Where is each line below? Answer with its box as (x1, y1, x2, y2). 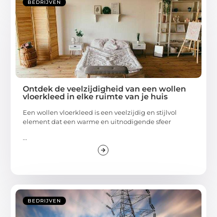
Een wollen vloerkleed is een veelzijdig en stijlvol (23, 108, 177, 116)
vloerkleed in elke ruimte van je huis (23, 92, 168, 101)
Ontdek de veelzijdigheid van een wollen (23, 84, 186, 93)
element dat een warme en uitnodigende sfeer (23, 117, 171, 125)
